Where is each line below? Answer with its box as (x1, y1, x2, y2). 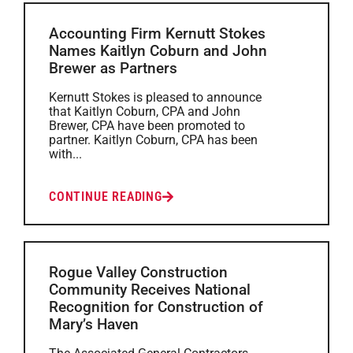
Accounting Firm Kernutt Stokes (49, 24, 266, 43)
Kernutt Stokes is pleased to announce (49, 90, 262, 105)
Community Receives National (49, 281, 251, 299)
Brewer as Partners (49, 59, 177, 77)
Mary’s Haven (49, 315, 139, 333)
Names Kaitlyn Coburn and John (49, 42, 267, 60)
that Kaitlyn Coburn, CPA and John (49, 104, 240, 119)
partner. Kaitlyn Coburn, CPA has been (49, 132, 258, 147)
